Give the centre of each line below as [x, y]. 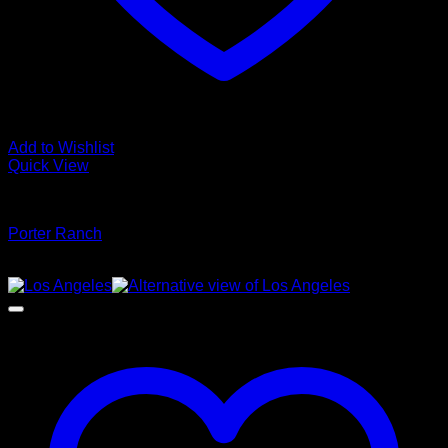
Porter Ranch [55, 233]
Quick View [48, 165]
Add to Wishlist [61, 147]
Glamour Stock [60, 199]
